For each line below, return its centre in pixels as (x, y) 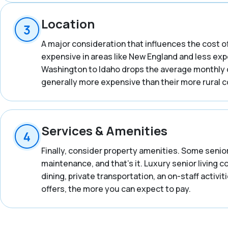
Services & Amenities (104, 131)
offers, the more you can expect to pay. (116, 189)
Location (68, 24)
